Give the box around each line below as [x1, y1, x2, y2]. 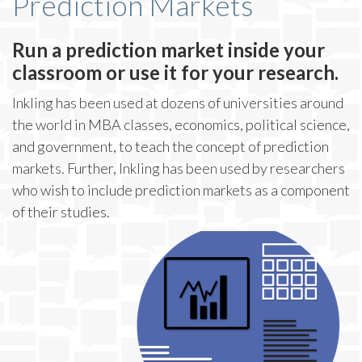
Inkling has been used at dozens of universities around [12, 94, 343, 112]
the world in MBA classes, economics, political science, [12, 116, 350, 133]
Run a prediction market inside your [12, 38, 325, 61]
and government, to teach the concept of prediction [12, 137, 329, 155]
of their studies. [12, 203, 110, 221]
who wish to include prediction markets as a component [12, 181, 350, 199]
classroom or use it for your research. [12, 61, 339, 84]
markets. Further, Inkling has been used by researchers [12, 159, 345, 177]
